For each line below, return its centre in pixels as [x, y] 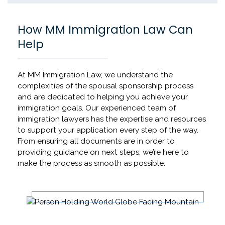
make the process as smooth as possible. [91, 163]
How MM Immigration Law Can [105, 30]
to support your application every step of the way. [108, 130]
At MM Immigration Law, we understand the [95, 75]
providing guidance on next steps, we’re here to [103, 152]
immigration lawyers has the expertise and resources [112, 119]
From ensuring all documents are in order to [96, 141]
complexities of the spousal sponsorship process [105, 86]
